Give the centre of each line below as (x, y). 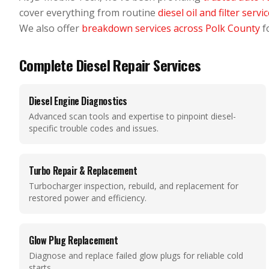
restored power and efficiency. (88, 198)
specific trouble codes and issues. (94, 128)
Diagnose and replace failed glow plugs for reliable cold (136, 255)
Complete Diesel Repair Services (110, 65)
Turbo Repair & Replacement (83, 171)
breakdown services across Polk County (171, 28)
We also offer (50, 28)
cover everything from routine (89, 13)
